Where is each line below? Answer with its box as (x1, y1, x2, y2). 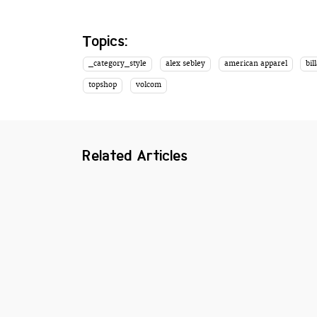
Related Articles (83, 146, 188, 166)
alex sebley (165, 59, 205, 68)
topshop (88, 81, 117, 90)
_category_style (88, 59, 147, 68)
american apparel (224, 59, 287, 68)
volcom (135, 81, 161, 90)
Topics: (83, 30, 128, 51)
